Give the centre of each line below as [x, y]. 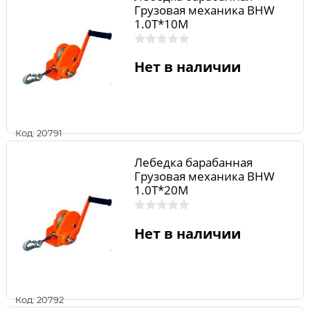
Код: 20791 [39, 133]
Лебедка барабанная [193, 163]
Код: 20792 [39, 299]
